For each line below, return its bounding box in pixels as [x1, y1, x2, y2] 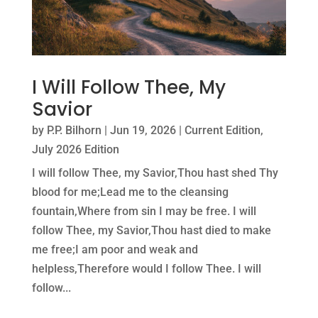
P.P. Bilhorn [46, 123, 102, 137]
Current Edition [184, 123, 261, 137]
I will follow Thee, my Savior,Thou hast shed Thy [31, 165, 278, 180]
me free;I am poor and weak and [31, 242, 198, 256]
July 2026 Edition [31, 142, 119, 156]
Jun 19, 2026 [109, 123, 176, 137]
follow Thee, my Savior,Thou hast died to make [31, 223, 271, 237]
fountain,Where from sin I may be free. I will [31, 204, 256, 218]
